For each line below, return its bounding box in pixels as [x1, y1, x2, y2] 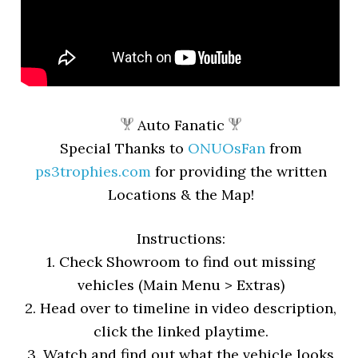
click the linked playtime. [93, 322, 268, 341]
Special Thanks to [59, 139, 188, 158]
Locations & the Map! [107, 185, 254, 205]
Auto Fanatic [133, 116, 225, 135]
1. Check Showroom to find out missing [46, 253, 316, 272]
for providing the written [150, 162, 327, 181]
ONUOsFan [187, 139, 269, 158]
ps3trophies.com [34, 162, 151, 181]
